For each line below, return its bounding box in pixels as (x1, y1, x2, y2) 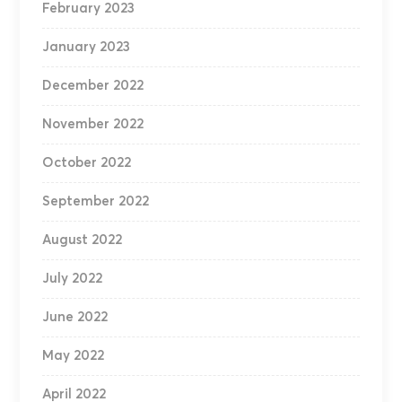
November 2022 (42, 118, 144, 132)
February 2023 (42, 2, 135, 16)
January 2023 (42, 40, 131, 55)
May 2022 (42, 349, 105, 363)
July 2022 (42, 272, 103, 286)
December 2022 (42, 79, 144, 93)
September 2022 (42, 195, 150, 209)
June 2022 (42, 310, 109, 325)
